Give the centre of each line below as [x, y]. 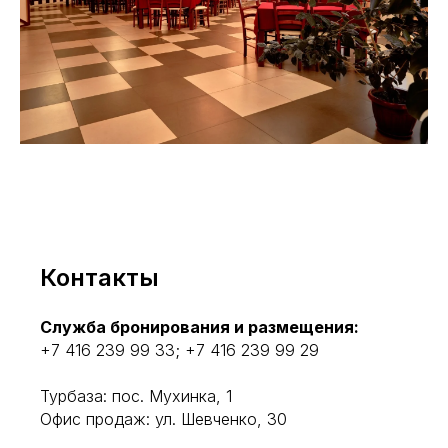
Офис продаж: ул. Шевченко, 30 [163, 418]
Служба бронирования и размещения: [199, 326]
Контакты [99, 277]
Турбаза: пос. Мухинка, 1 [136, 395]
